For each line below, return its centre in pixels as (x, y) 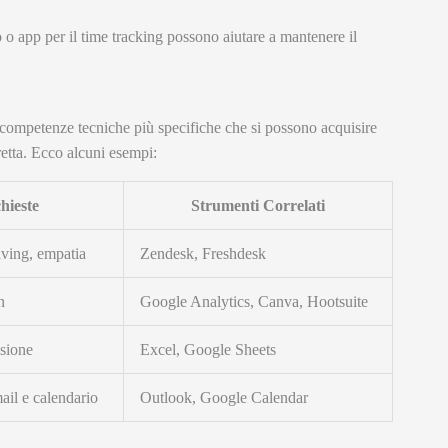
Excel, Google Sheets (208, 349)
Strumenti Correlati (258, 205)
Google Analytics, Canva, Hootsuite (254, 301)
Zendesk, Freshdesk (203, 253)
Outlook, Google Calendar (224, 397)
